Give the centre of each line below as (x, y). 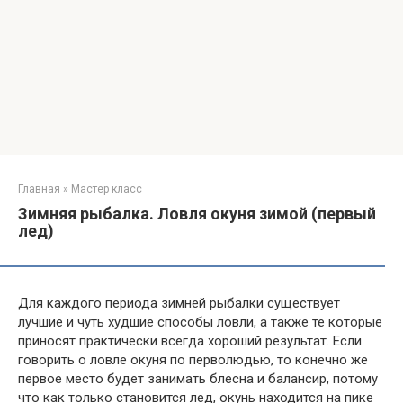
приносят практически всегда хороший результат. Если (190, 341)
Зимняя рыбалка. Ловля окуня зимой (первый (197, 214)
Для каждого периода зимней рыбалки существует (179, 303)
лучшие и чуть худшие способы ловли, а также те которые (200, 322)
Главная (39, 189)
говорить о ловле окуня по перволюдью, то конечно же (193, 360)
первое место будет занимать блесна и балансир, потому (198, 379)
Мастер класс (107, 189)
